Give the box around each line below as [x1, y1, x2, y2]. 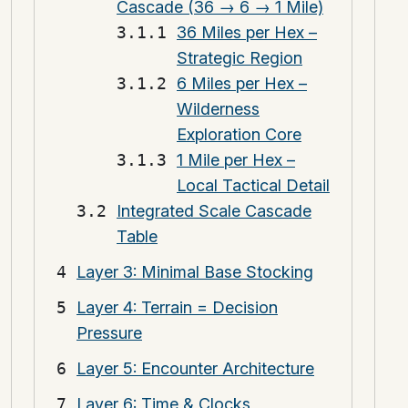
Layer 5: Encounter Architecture [76, 358, 314, 378]
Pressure [76, 322, 142, 342]
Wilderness [177, 99, 260, 119]
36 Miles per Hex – [177, 23, 317, 43]
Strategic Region [177, 48, 302, 68]
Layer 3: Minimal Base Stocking [76, 262, 313, 282]
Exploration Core [177, 125, 301, 145]
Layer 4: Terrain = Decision [76, 297, 278, 317]
